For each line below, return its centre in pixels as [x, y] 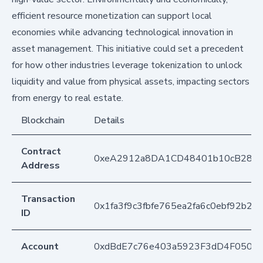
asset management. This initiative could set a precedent [128, 49]
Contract [41, 152]
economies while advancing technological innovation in [122, 33]
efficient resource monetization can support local [112, 16]
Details [109, 121]
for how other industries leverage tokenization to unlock [127, 65]
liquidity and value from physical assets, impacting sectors [131, 82]
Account [40, 247]
